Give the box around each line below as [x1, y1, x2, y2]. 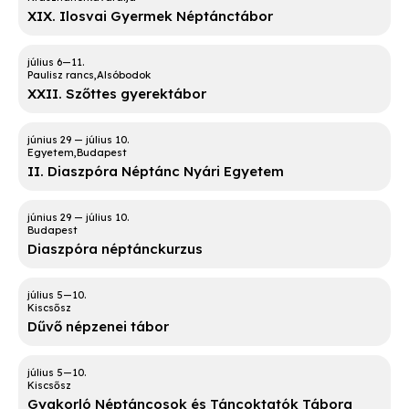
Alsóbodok [97, 68, 151, 82]
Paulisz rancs [27, 68, 94, 82]
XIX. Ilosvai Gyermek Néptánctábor [27, 7, 273, 26]
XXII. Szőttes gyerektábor [27, 85, 206, 103]
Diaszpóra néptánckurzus [27, 240, 203, 258]
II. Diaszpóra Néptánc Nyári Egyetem [27, 163, 284, 181]
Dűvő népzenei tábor [27, 318, 169, 336]
